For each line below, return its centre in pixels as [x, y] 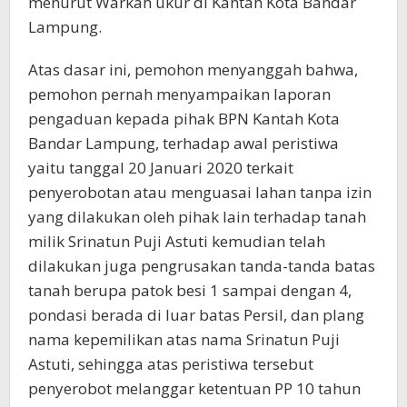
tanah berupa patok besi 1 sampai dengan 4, [190, 290]
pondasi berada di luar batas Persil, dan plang [196, 315]
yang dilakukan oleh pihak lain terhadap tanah [197, 217]
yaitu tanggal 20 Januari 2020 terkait [161, 168]
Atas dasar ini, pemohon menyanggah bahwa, [193, 69]
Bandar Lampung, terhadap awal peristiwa [184, 143]
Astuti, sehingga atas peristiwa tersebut [171, 364]
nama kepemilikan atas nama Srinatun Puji [184, 339]
